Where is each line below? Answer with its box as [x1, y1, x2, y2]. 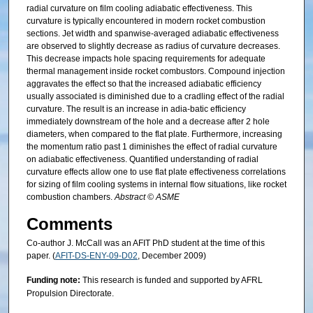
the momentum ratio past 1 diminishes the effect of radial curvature [26, 142, 277, 152]
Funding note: [26, 275, 80, 285]
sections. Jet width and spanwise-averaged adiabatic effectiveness [26, 29, 279, 38]
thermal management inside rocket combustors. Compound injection [26, 66, 285, 76]
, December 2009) [137, 251, 206, 261]
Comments [26, 214, 112, 234]
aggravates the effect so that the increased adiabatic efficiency [26, 79, 261, 89]
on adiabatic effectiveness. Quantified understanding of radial [26, 154, 259, 164]
